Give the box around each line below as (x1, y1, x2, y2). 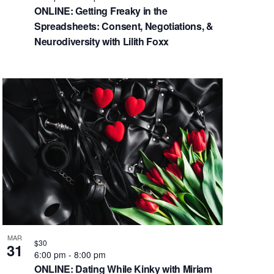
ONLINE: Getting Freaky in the (34, 4, 168, 18)
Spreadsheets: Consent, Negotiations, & (34, 19, 213, 34)
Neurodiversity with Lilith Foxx (34, 34, 169, 49)
